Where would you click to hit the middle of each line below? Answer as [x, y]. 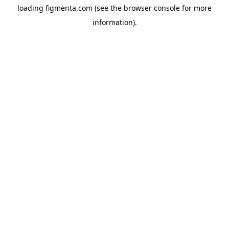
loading [31, 8]
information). [114, 22]
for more [196, 8]
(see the [107, 8]
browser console [152, 8]
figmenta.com [69, 8]
